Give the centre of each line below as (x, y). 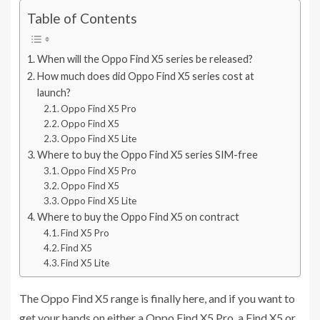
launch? (54, 92)
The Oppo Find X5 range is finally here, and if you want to (157, 299)
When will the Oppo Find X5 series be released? (145, 59)
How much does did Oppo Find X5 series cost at (145, 76)
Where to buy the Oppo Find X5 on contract (138, 216)
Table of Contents (82, 19)
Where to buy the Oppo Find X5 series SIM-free (147, 154)
